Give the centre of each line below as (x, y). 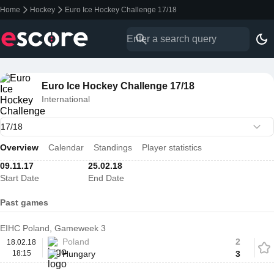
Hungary (79, 254)
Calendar (66, 147)
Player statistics (172, 147)
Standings (113, 147)
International (66, 99)
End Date (106, 178)
